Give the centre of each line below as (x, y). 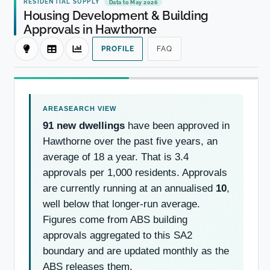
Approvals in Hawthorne (90, 30)
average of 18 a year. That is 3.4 (116, 157)
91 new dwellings (84, 125)
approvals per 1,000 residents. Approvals (135, 172)
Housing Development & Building (116, 16)
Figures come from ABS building (115, 219)
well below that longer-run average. (121, 204)
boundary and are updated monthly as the (136, 251)
